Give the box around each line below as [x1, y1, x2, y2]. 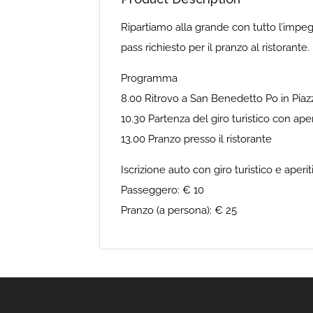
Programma [121, 71, 177, 85]
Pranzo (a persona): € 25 [121, 203, 237, 217]
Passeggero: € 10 [121, 183, 204, 196]
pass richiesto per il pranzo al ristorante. [121, 41, 310, 54]
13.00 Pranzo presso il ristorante [121, 132, 272, 145]
